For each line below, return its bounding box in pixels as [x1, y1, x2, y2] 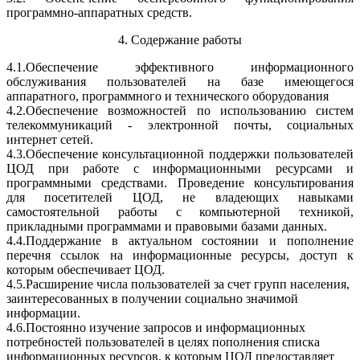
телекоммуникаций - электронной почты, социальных [6, 118, 354, 132]
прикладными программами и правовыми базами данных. [6, 219, 327, 233]
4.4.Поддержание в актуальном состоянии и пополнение [6, 234, 354, 247]
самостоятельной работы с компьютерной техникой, [6, 205, 354, 219]
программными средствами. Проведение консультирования [6, 176, 354, 190]
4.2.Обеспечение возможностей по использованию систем [6, 104, 354, 117]
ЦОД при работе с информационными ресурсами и [6, 162, 354, 175]
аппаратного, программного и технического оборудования [6, 89, 329, 103]
